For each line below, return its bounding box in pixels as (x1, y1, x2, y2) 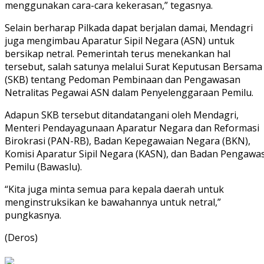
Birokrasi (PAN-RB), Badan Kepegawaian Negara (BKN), (5, 134, 250, 148)
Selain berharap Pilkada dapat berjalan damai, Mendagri (5, 21, 253, 35)
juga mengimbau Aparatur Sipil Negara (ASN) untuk (5, 34, 235, 48)
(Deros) (5, 231, 38, 245)
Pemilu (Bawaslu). (5, 160, 82, 174)
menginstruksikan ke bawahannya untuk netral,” (5, 196, 221, 209)
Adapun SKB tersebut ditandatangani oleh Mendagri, (5, 108, 239, 122)
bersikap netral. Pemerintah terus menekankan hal (5, 47, 230, 61)
